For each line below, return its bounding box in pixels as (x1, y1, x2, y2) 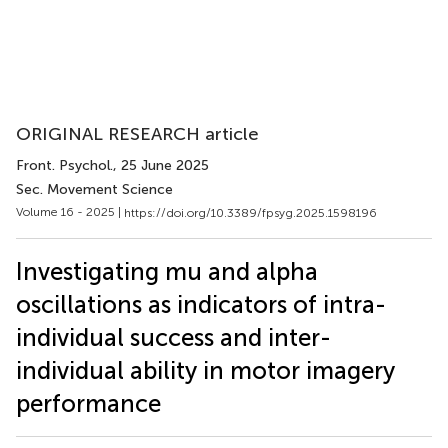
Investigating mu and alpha (16, 256, 318, 286)
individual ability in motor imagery (16, 355, 395, 385)
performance (16, 388, 161, 418)
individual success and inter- (16, 322, 331, 352)
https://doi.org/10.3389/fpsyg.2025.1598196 (124, 205, 377, 220)
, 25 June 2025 (113, 157, 209, 174)
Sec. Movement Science (16, 181, 173, 198)
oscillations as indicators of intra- (16, 289, 386, 319)
